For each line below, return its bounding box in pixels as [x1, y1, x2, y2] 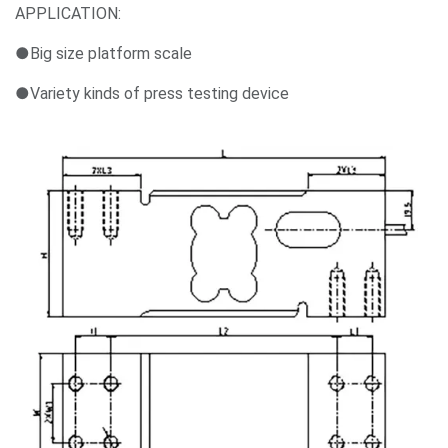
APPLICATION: [15, 4, 121, 24]
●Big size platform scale [15, 44, 192, 64]
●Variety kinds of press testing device [15, 84, 289, 104]
